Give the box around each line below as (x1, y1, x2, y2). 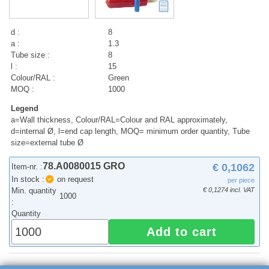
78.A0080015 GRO (43, 161, 125, 172)
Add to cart (147, 225, 217, 239)
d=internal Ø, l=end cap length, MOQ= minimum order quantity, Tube (11, 127, 250, 136)
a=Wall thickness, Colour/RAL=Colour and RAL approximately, (11, 115, 228, 125)
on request (54, 175, 94, 184)
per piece (228, 177, 255, 184)
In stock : (11, 175, 45, 184)
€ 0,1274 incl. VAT (203, 186, 255, 194)
